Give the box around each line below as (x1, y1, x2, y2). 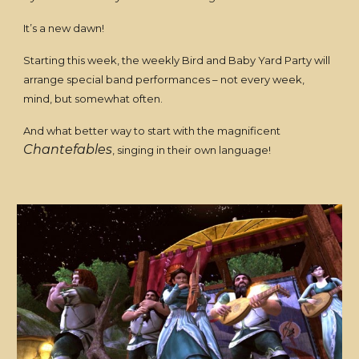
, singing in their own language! (112, 143, 276, 156)
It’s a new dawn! (23, 22, 110, 34)
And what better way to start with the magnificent (23, 124, 281, 137)
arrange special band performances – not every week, (23, 73, 305, 86)
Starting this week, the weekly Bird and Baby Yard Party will (23, 54, 331, 67)
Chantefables (23, 142, 113, 157)
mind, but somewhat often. (23, 92, 168, 105)
